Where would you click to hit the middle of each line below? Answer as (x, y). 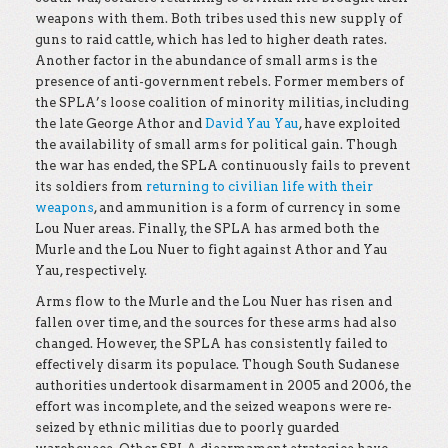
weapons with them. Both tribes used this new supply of (218, 18)
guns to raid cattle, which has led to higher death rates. (211, 39)
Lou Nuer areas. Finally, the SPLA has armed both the (207, 228)
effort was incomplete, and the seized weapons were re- (213, 406)
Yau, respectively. (91, 270)
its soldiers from (90, 186)
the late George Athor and (120, 123)
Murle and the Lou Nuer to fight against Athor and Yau (211, 249)
